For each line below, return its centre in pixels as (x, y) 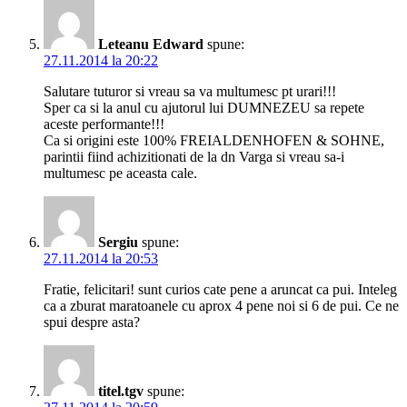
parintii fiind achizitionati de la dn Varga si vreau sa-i (194, 157)
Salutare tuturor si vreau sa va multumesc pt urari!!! (190, 92)
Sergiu (118, 243)
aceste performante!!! (104, 124)
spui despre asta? (92, 323)
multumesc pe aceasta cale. (120, 174)
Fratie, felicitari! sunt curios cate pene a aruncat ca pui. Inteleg (220, 290)
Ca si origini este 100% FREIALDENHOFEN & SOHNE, (214, 141)
